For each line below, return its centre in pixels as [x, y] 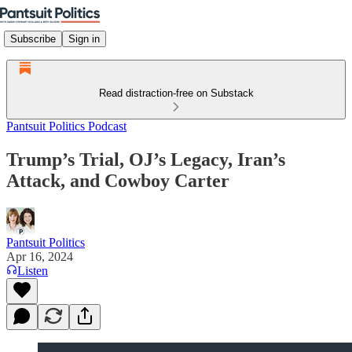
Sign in [84, 38]
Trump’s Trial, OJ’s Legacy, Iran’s [146, 159]
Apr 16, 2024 [40, 256]
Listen [33, 270]
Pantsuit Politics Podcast [66, 126]
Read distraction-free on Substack [176, 93]
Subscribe [33, 38]
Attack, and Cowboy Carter [118, 180]
